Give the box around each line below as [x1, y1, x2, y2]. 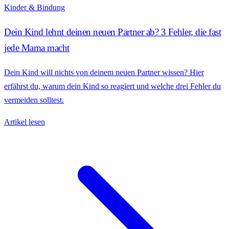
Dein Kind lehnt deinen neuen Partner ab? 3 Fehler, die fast [4, 27, 221, 38]
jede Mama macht [4, 42, 70, 54]
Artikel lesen [4, 117, 45, 126]
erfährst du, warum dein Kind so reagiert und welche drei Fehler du [4, 81, 221, 90]
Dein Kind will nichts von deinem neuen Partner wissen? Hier [4, 67, 204, 77]
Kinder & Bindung [4, 3, 65, 12]
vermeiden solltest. [4, 95, 64, 104]
